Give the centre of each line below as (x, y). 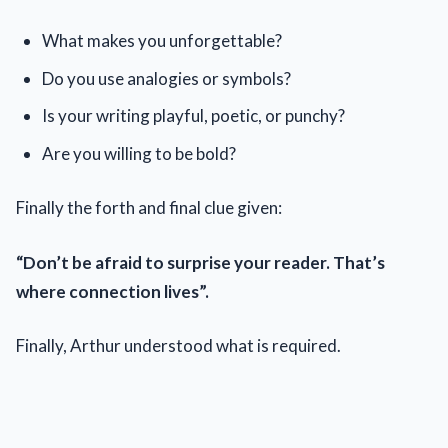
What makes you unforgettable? (161, 41)
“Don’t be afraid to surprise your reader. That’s (200, 262)
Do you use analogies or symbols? (166, 78)
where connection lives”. (112, 291)
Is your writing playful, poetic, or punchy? (193, 116)
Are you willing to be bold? (138, 153)
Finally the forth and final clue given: (149, 208)
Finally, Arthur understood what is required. (178, 346)
